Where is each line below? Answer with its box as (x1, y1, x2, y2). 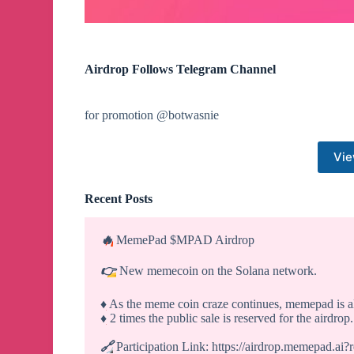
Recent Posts (85, 191, 153, 205)
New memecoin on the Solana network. (116, 264, 318, 278)
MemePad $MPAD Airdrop (113, 233, 255, 247)
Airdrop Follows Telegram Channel (85, 62, 277, 76)
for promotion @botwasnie (85, 107, 220, 122)
